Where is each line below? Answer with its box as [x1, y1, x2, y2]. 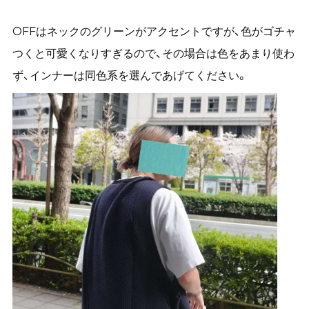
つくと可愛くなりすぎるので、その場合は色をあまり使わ [12, 46, 295, 61]
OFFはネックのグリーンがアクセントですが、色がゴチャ [12, 24, 296, 39]
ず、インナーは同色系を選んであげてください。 [12, 68, 248, 83]
